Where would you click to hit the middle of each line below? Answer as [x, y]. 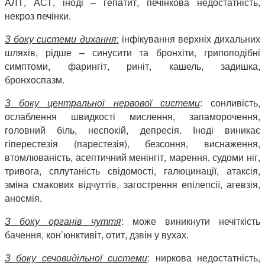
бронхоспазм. [35, 80]
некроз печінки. [38, 16]
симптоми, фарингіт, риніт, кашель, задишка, [132, 66]
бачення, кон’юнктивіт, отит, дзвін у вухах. [97, 235]
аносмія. [23, 198]
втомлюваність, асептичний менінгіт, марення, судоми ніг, [132, 157]
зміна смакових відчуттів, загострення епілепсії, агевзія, [132, 185]
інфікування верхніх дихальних [189, 39]
